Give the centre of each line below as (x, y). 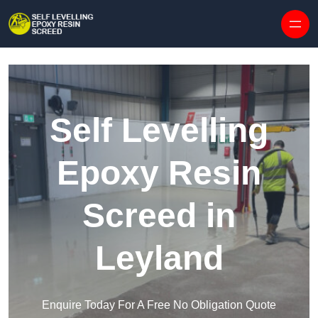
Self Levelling (159, 131)
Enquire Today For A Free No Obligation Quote (159, 305)
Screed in (159, 216)
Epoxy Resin (159, 173)
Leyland (159, 258)
